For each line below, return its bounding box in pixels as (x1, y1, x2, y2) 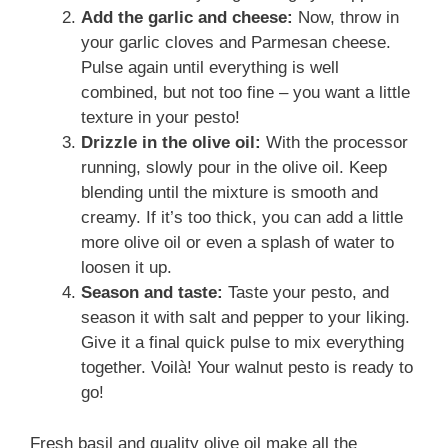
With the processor (261, 133, 408, 153)
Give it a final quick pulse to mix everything (81, 333, 404, 353)
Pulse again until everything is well (81, 58, 339, 78)
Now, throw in (293, 8, 399, 28)
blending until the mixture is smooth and (81, 183, 378, 203)
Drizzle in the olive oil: (81, 133, 261, 153)
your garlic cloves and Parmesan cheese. (81, 33, 391, 53)
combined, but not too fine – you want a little (81, 83, 410, 103)
